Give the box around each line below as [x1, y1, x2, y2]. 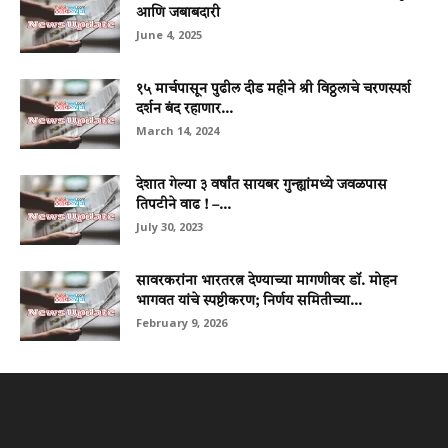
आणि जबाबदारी [136, 6, 220, 21]
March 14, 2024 [136, 123, 219, 139]
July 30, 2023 [136, 219, 203, 235]
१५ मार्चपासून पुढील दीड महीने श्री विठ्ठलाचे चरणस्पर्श [136, 82, 411, 97]
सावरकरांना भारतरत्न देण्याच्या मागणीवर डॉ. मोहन [136, 274, 397, 289]
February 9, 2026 [136, 315, 227, 331]
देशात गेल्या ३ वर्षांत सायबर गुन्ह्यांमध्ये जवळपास [136, 178, 387, 193]
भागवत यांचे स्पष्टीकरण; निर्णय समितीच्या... [136, 294, 362, 309]
